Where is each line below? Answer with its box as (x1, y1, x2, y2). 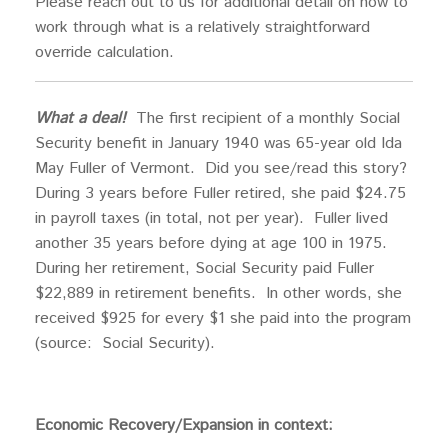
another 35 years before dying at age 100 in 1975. (35, 231, 392, 255)
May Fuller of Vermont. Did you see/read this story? (35, 156, 412, 180)
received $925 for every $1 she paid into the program (35, 306, 411, 330)
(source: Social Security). (35, 331, 215, 355)
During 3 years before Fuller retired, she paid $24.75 (35, 181, 406, 205)
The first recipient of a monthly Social (136, 106, 400, 130)
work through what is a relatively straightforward (35, 15, 370, 39)
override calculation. (35, 40, 174, 64)
